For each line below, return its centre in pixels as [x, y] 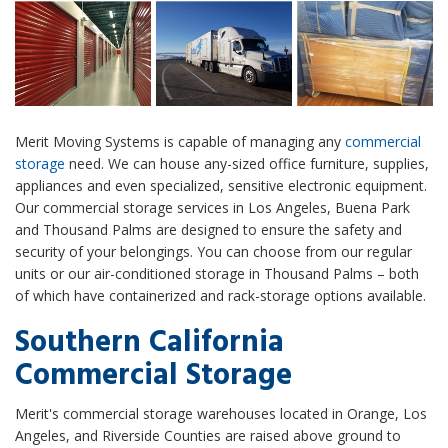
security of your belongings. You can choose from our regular [213, 252]
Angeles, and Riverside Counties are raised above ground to [208, 436]
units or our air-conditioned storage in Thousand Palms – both [217, 274]
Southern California [153, 343]
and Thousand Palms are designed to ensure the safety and [208, 230]
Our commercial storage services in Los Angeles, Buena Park [212, 208]
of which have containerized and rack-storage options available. [220, 296]
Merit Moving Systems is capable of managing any [180, 142]
